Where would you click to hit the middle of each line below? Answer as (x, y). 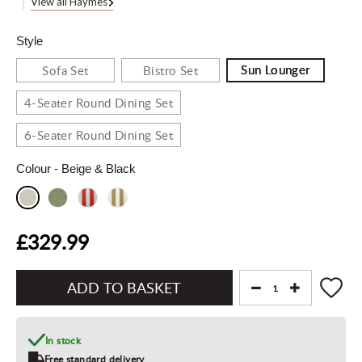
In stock (63, 341)
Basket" (36, 335)
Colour (35, 168)
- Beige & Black (95, 168)
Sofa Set (69, 70)
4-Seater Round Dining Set (103, 103)
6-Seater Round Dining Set (103, 135)
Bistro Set (175, 70)
